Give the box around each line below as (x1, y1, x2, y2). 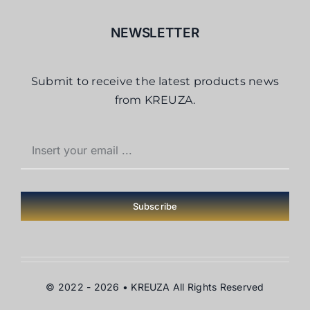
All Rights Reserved (172, 281, 264, 293)
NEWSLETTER (111, 25, 199, 42)
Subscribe (132, 201, 178, 212)
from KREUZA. (114, 93, 196, 107)
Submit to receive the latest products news (30, 75, 280, 89)
